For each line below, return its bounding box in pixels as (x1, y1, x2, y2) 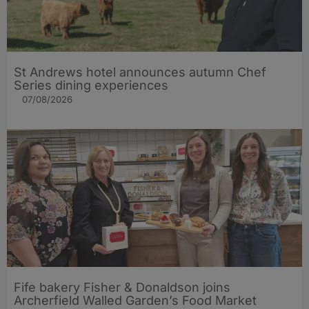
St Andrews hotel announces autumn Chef (14, 65, 266, 80)
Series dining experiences (14, 78, 168, 93)
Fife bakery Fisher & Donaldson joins (14, 280, 230, 295)
